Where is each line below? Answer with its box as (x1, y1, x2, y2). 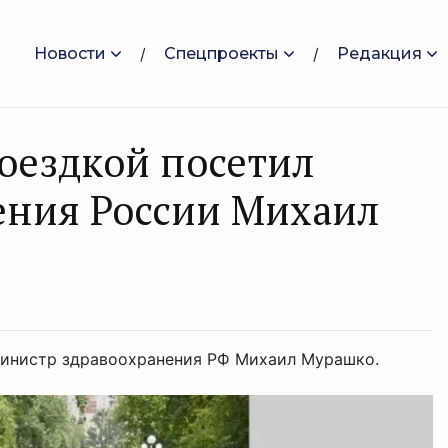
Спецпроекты (164, 43, 279, 63)
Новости (34, 43, 106, 63)
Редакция (337, 43, 422, 63)
